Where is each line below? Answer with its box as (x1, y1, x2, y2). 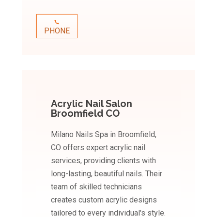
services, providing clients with (50, 156, 156, 165)
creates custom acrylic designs (50, 195, 157, 204)
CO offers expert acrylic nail (50, 143, 145, 152)
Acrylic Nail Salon (50, 98, 132, 109)
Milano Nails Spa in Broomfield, (50, 130, 156, 139)
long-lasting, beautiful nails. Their (50, 169, 162, 178)
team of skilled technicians (50, 182, 142, 191)
